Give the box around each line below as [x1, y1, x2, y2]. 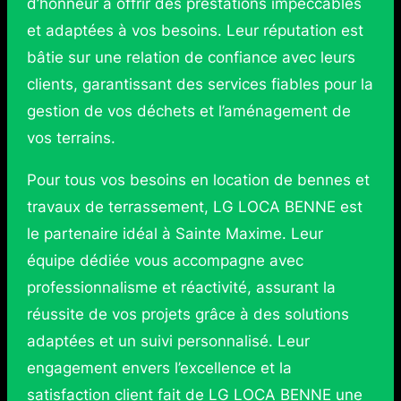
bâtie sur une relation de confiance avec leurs [26, 48, 355, 67]
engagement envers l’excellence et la [26, 359, 292, 378]
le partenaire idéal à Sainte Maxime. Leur [26, 225, 323, 243]
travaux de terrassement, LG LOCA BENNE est [26, 198, 363, 217]
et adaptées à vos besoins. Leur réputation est [26, 21, 363, 40]
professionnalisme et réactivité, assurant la [26, 278, 336, 297]
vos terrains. [26, 129, 115, 148]
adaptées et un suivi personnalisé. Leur [26, 332, 310, 351]
